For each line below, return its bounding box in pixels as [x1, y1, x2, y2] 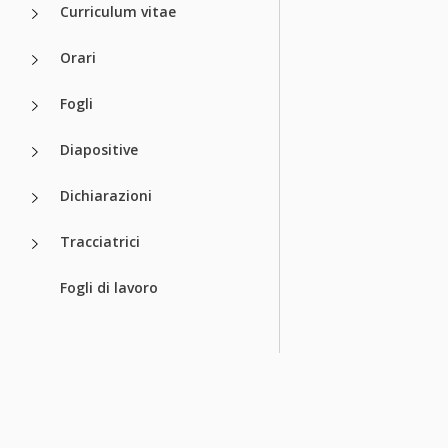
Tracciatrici [60, 231, 140, 251]
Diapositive [60, 139, 138, 159]
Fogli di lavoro [60, 277, 158, 297]
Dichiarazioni [60, 185, 152, 205]
